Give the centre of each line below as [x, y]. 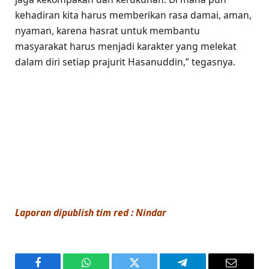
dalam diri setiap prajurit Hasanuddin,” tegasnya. [125, 62]
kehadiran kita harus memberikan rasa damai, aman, [133, 15]
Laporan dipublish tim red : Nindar [91, 212]
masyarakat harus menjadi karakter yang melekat [126, 46]
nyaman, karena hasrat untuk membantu [107, 30]
